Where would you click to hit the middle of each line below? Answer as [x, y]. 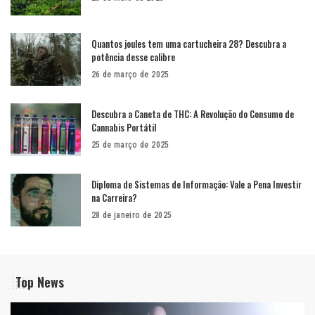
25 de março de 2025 [130, 145]
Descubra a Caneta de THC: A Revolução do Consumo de [193, 114]
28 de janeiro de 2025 [132, 216]
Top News [40, 282]
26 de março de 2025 [130, 75]
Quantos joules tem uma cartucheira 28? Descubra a [189, 44]
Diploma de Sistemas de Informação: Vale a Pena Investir [197, 185]
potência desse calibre [133, 57]
